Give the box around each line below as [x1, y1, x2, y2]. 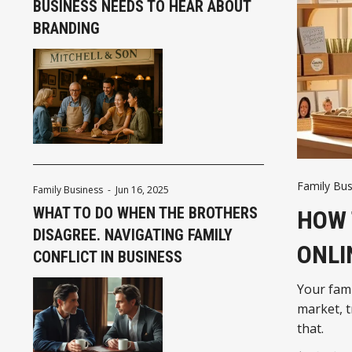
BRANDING [33, 19, 100, 38]
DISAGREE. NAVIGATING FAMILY [33, 225, 233, 245]
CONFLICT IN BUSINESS [33, 247, 182, 267]
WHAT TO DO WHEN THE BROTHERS [33, 203, 258, 223]
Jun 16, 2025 [115, 183, 169, 197]
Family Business [33, 183, 103, 197]
